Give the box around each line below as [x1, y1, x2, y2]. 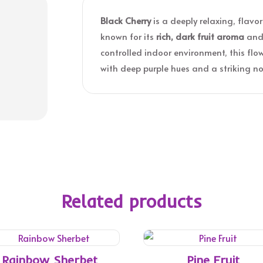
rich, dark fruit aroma [156, 29, 245, 42]
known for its [100, 29, 157, 42]
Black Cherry [100, 14, 151, 26]
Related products [61, 190, 202, 213]
